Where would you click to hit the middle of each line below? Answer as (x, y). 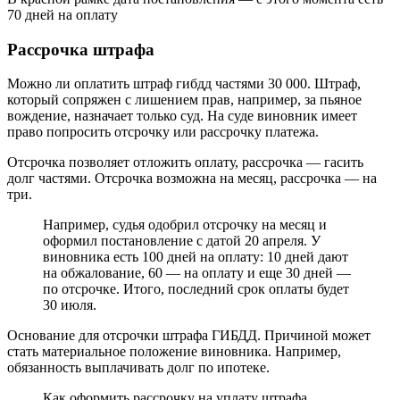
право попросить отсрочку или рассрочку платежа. (163, 132)
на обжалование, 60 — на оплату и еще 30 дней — (197, 273)
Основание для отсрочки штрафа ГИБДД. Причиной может (189, 336)
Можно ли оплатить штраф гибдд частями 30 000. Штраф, (184, 84)
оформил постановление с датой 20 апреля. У (182, 241)
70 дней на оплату (62, 14)
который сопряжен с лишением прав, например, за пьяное (184, 100)
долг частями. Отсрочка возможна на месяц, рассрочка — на (192, 179)
